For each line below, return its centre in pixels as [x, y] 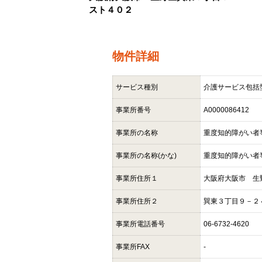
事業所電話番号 [140, 224]
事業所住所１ [137, 179]
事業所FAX [133, 247]
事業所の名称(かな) [146, 156]
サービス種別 [137, 87]
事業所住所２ [137, 201]
